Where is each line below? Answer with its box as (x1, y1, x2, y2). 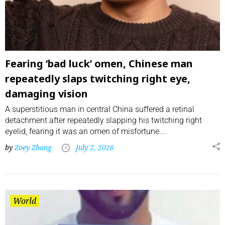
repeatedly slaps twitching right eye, (5, 72, 190, 86)
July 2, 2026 (76, 143, 114, 153)
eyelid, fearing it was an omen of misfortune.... (5, 127, 167, 137)
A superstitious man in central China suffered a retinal (5, 104, 194, 115)
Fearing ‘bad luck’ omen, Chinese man (5, 57, 193, 71)
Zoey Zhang (15, 143, 52, 153)
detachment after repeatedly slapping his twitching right (5, 116, 202, 126)
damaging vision (5, 87, 88, 101)
